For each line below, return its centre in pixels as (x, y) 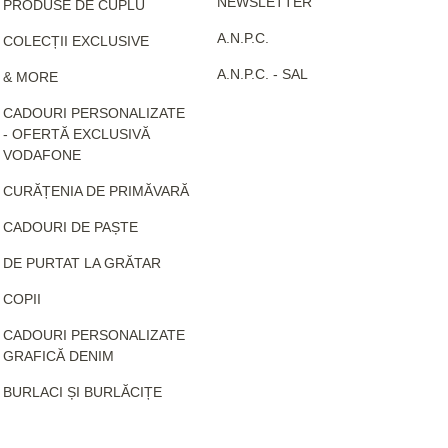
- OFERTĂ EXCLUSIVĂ (76, 133)
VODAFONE (41, 154)
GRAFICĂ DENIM (58, 355)
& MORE (30, 76)
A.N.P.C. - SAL (263, 73)
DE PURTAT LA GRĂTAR (81, 262)
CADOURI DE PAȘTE (70, 226)
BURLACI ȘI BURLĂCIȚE (82, 391)
